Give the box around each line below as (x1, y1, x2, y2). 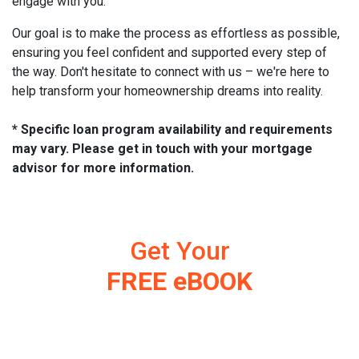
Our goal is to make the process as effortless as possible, (12, 26, 340, 42)
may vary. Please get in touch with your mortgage (12, 141, 313, 157)
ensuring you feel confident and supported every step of (12, 45, 327, 61)
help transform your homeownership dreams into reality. (12, 83, 323, 99)
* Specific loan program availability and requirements (12, 122, 333, 138)
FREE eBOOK (107, 266, 252, 297)
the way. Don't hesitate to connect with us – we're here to (12, 64, 329, 80)
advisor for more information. (12, 160, 194, 176)
